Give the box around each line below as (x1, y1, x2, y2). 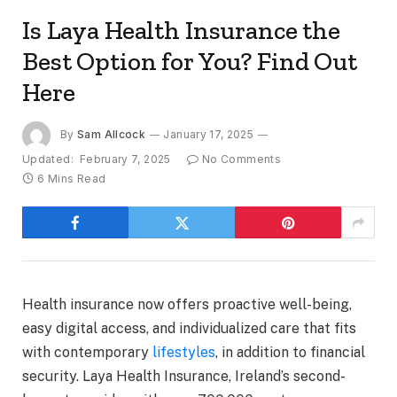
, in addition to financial (215, 344, 365, 362)
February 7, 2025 (79, 152, 171, 167)
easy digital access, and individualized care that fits (22, 320, 356, 338)
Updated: (22, 152, 74, 167)
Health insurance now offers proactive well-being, (22, 296, 352, 314)
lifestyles (152, 344, 215, 362)
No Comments (202, 152, 281, 167)
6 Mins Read (37, 172, 106, 186)
